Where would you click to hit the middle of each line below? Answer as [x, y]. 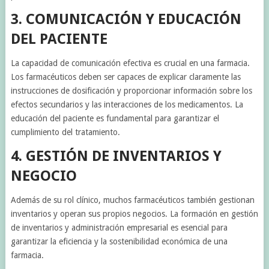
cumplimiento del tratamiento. [65, 132]
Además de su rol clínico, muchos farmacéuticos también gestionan [132, 200]
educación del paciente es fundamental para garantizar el [115, 118]
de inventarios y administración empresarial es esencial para [119, 228]
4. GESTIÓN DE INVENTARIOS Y [116, 156]
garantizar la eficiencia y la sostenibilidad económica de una [119, 241]
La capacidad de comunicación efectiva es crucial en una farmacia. [130, 63]
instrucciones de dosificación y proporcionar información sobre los [131, 91]
